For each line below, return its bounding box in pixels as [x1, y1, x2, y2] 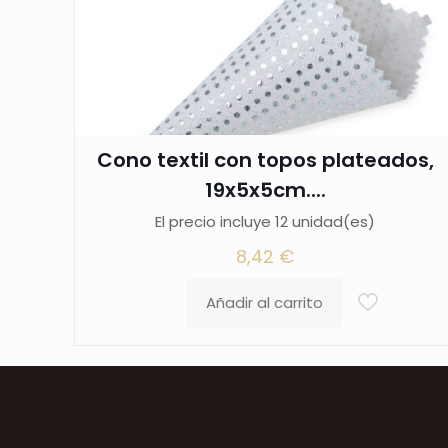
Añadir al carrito [205, 292, 323, 314]
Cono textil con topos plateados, [96, 146, 434, 175]
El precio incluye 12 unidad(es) [155, 211, 376, 233]
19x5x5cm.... [204, 176, 326, 205]
